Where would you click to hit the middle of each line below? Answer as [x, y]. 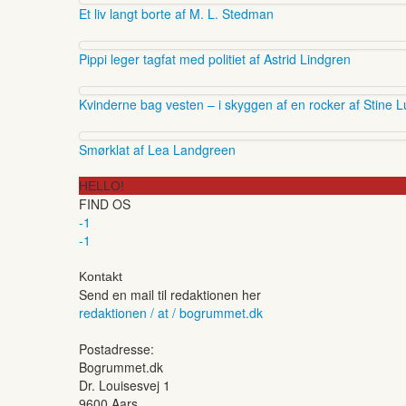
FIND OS [105, 203]
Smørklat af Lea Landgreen [157, 149]
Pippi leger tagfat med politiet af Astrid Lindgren [215, 58]
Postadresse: [116, 348]
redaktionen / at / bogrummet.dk [171, 312]
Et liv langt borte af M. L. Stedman [176, 13]
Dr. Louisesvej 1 [125, 385]
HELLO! [101, 185]
